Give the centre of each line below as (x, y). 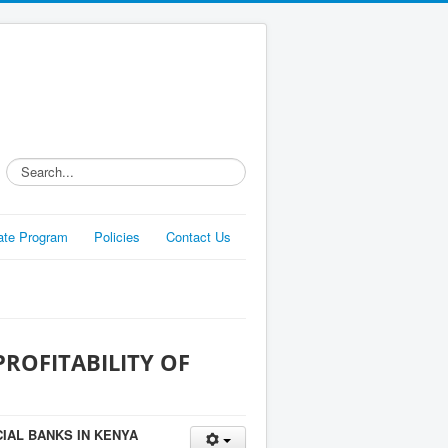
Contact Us (198, 236)
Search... (32, 166)
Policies (117, 236)
